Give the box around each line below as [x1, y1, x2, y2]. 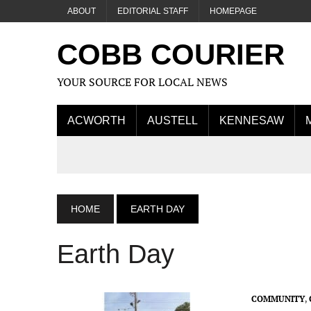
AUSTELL [147, 115, 198, 126]
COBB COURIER [57, 38, 285, 71]
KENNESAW [219, 115, 284, 126]
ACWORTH [67, 115, 126, 126]
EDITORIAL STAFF [117, 6, 188, 16]
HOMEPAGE [210, 6, 257, 16]
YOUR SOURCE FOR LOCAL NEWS [57, 74, 228, 90]
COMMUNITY [251, 294, 305, 304]
